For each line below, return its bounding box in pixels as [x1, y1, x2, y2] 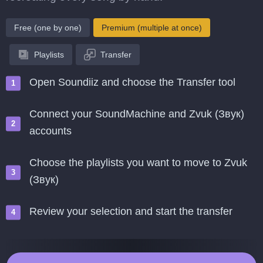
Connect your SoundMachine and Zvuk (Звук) [29, 108, 244, 120]
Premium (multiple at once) [102, 23, 202, 32]
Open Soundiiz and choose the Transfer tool [29, 76, 235, 88]
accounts [29, 125, 72, 137]
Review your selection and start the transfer [29, 205, 232, 217]
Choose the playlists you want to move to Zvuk [29, 157, 247, 168]
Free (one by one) [14, 23, 82, 32]
